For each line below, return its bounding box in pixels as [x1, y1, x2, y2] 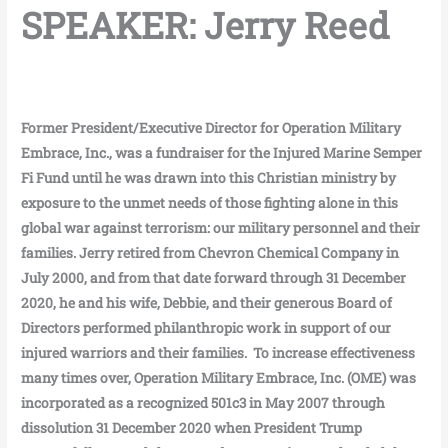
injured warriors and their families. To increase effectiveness [21, 343, 416, 362]
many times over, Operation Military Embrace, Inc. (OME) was [21, 368, 417, 387]
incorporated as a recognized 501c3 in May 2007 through [21, 393, 386, 412]
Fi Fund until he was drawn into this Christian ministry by [21, 168, 397, 187]
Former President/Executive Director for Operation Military [21, 118, 402, 137]
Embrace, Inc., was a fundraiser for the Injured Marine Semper [21, 143, 423, 162]
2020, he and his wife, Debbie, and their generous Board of [21, 293, 393, 312]
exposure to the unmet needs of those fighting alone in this [21, 193, 399, 212]
